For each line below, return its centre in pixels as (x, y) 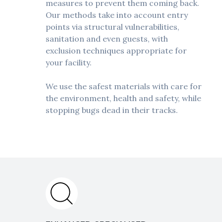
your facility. (69, 63)
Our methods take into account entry (117, 15)
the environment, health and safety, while (123, 98)
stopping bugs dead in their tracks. (112, 110)
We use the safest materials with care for (124, 86)
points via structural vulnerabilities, (112, 27)
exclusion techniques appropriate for (116, 51)
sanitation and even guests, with (107, 39)
